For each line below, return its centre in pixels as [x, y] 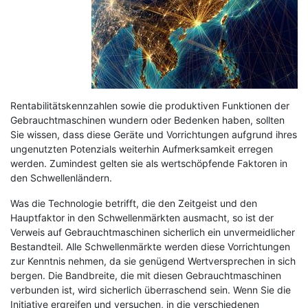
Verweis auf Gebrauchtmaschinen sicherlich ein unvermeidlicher [153, 232]
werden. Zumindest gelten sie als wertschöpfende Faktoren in [149, 163]
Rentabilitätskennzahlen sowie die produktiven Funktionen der [150, 105]
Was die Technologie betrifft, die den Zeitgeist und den [134, 203]
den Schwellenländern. [63, 177]
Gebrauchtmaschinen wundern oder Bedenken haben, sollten [147, 120]
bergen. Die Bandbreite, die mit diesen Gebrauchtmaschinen [146, 275]
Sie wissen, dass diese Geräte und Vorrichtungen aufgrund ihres [154, 134]
